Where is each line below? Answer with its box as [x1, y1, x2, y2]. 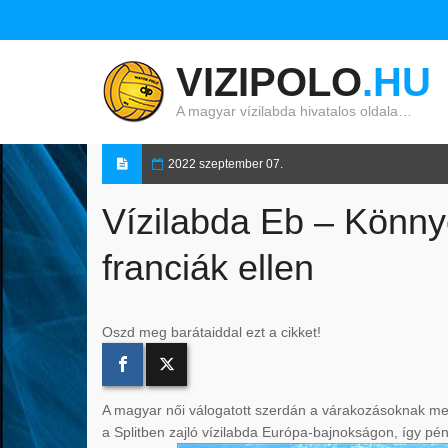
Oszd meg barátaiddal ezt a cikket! [102, 324, 321, 340]
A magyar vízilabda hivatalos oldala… [176, 103, 412, 119]
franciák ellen [102, 247, 314, 288]
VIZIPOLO [176, 60, 362, 104]
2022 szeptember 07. [168, 157, 283, 171]
